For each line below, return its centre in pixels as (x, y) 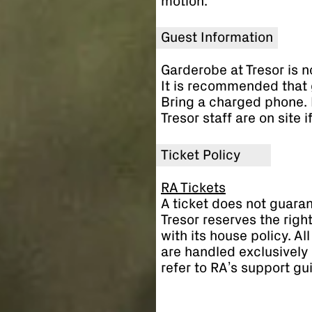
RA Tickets (193, 188)
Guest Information (217, 38)
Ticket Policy (201, 155)
